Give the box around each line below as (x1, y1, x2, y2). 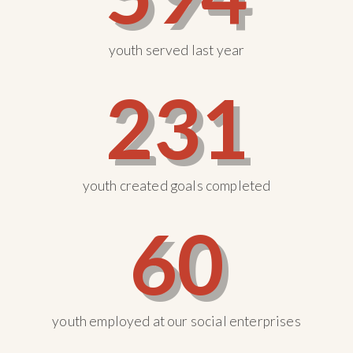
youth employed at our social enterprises (52, 313, 301, 330)
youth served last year (108, 42, 245, 59)
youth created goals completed (82, 177, 271, 195)
